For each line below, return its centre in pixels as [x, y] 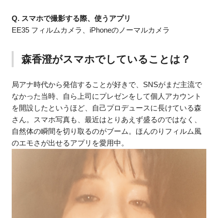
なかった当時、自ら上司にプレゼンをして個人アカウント [107, 96]
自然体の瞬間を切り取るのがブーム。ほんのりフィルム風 [107, 131]
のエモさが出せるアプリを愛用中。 [70, 143]
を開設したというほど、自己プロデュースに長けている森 [107, 108]
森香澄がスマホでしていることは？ [106, 59]
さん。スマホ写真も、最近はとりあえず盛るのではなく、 [107, 119]
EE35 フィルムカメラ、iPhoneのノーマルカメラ [91, 30]
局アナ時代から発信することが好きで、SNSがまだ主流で [107, 84]
